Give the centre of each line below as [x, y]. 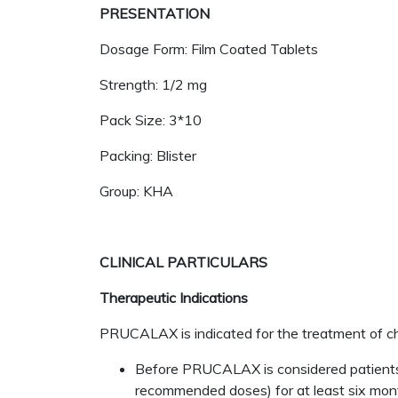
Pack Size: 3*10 [151, 120]
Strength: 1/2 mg [153, 84]
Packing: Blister [148, 155]
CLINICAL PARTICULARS [183, 262]
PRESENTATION [155, 13]
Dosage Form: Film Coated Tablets [209, 49]
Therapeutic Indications [174, 298]
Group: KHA [136, 191]
